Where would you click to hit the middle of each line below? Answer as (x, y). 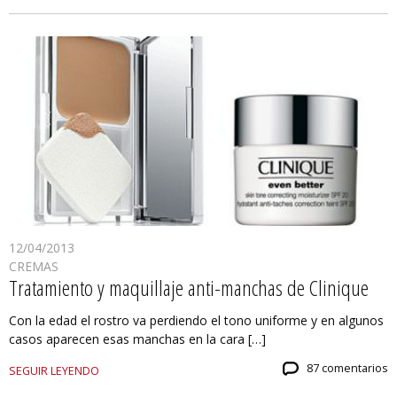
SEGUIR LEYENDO (54, 371)
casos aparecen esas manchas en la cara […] (137, 339)
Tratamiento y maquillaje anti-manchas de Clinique (189, 288)
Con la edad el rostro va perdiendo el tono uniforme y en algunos (196, 321)
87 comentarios (347, 369)
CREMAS (34, 267)
